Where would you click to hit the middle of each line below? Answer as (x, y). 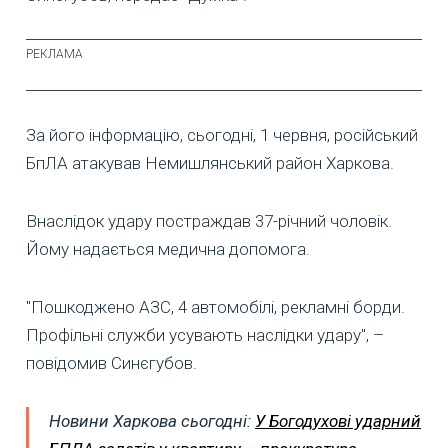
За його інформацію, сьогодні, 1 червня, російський (222, 134)
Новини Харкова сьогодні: (152, 420)
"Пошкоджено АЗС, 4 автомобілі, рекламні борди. (215, 306)
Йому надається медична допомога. (168, 248)
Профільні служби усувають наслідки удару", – (205, 334)
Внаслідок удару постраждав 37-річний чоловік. (209, 220)
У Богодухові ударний (338, 420)
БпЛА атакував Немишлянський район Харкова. (210, 162)
